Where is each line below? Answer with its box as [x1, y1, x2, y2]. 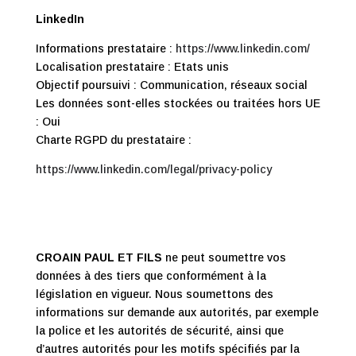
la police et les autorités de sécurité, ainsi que [35, 324, 284, 337]
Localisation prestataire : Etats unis [35, 60, 229, 73]
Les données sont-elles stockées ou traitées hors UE [35, 97, 320, 110]
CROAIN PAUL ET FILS [35, 251, 162, 264]
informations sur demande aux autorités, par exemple [35, 306, 319, 319]
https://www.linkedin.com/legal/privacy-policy [35, 163, 272, 176]
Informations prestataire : [35, 42, 176, 55]
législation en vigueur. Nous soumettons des [35, 288, 273, 300]
